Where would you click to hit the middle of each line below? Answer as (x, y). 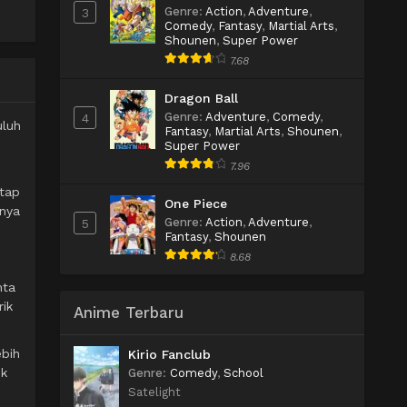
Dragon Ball (201, 98)
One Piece (196, 203)
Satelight (154, 392)
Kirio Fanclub (169, 354)
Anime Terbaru (129, 313)
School (243, 373)
